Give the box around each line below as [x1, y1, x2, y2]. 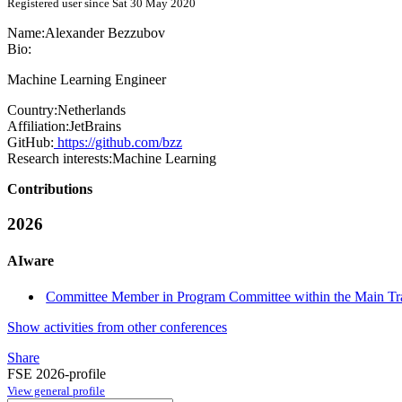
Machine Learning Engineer [7, 72, 166, 88]
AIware [7, 253, 54, 269]
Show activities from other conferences [7, 319, 227, 335]
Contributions [7, 181, 92, 197]
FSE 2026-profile [7, 365, 106, 381]
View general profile [7, 383, 105, 398]
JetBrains [69, 118, 121, 135]
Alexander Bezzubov [45, 25, 165, 41]
